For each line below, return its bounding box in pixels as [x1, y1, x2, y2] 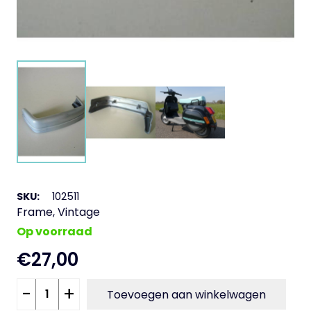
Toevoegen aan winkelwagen [106, 286, 266, 303]
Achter [17, 279, 55, 296]
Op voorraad [17, 223, 92, 239]
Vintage [58, 203, 100, 220]
